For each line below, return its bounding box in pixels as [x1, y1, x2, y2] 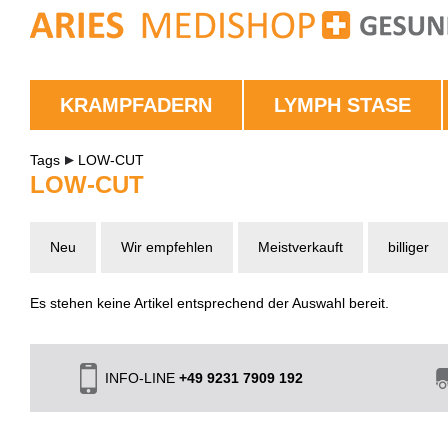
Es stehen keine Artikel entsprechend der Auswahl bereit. [30, 295, 389, 311]
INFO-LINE [105, 370, 179, 386]
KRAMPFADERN [60, 94, 212, 116]
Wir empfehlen [121, 239, 213, 255]
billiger [388, 239, 429, 255]
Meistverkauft [258, 239, 343, 255]
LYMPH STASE [274, 94, 411, 116]
